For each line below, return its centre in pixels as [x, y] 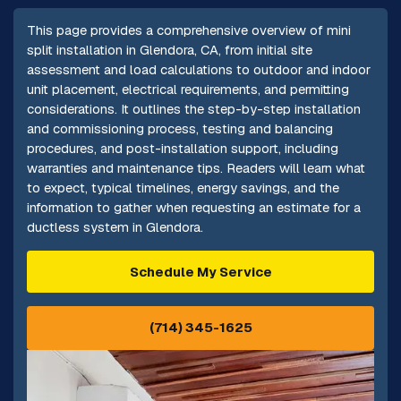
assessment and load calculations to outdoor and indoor [198, 70]
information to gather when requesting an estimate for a [193, 208]
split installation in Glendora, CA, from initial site [169, 50]
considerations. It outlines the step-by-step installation [193, 109]
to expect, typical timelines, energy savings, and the [183, 188]
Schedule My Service [200, 271]
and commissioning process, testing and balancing [179, 129]
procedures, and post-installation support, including [182, 149]
